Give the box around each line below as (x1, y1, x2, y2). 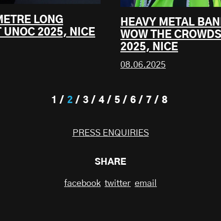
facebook (64, 179, 101, 188)
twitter (105, 179, 131, 188)
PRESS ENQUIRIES (72, 128, 149, 138)
